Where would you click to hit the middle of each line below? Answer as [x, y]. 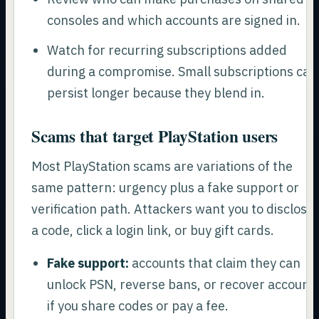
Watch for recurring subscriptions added [167, 51]
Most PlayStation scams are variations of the [162, 166]
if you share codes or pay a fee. [137, 305]
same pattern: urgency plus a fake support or [166, 187]
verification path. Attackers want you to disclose [173, 209]
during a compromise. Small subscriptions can [182, 72]
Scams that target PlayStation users [155, 136]
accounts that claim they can [214, 263]
